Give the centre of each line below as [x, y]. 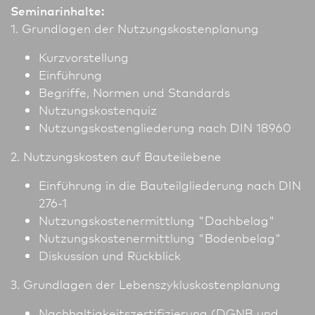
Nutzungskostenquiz [98, 110]
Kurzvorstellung [84, 57]
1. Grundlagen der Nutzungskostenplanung [135, 28]
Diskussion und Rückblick [110, 255]
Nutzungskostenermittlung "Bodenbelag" [160, 238]
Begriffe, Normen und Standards [134, 92]
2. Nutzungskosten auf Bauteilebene [116, 156]
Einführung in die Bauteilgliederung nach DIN [170, 185]
